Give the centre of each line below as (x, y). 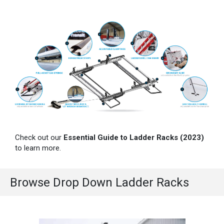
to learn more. (38, 148)
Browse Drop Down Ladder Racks (99, 182)
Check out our (39, 138)
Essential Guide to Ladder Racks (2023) (134, 138)
